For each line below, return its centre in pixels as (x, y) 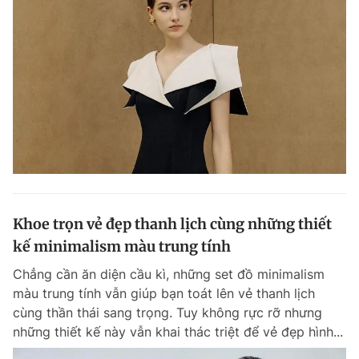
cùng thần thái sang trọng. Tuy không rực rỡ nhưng (167, 312)
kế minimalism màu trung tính (122, 246)
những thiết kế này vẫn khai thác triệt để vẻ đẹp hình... (178, 331)
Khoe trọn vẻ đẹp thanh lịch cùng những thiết (172, 224)
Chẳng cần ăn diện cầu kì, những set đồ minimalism (169, 274)
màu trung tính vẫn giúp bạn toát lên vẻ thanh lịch (164, 293)
